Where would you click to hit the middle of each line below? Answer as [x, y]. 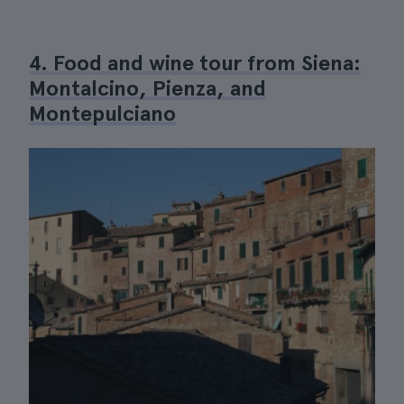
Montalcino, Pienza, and [147, 88]
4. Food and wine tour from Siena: [195, 63]
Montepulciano [102, 113]
